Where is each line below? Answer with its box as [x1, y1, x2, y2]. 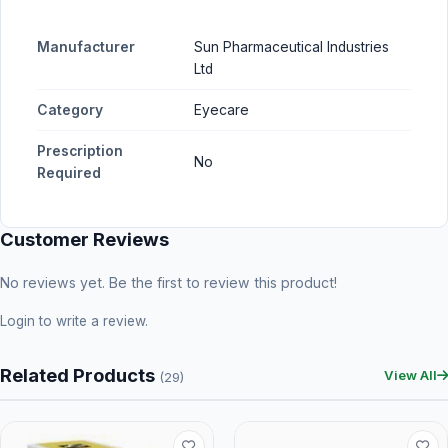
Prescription [37, 143, 123, 159]
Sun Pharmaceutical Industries [194, 39, 389, 55]
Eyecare [194, 102, 249, 118]
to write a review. [35, 313, 148, 329]
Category [37, 102, 103, 118]
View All [384, 367, 437, 383]
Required [37, 165, 101, 181]
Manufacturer [37, 39, 135, 55]
